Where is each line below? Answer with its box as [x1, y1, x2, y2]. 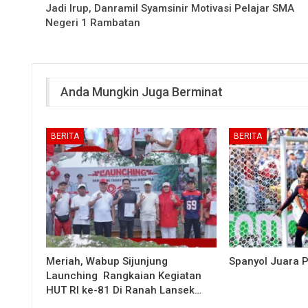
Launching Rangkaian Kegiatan [46, 269, 201, 283]
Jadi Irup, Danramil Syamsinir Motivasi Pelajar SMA [45, 1, 294, 14]
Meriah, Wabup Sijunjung [46, 255, 168, 268]
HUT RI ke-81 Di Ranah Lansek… [46, 284, 201, 297]
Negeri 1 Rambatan [45, 16, 140, 29]
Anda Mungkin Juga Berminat [60, 84, 223, 99]
